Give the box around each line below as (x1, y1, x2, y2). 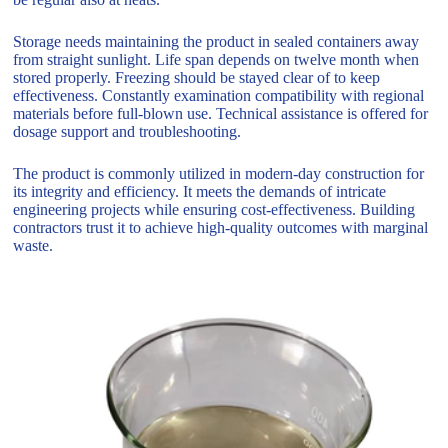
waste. (13, 236, 54, 254)
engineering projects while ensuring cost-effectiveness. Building (13, 200, 416, 218)
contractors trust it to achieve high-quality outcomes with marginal (13, 218, 429, 236)
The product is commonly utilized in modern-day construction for (13, 164, 425, 182)
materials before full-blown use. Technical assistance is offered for (13, 104, 429, 122)
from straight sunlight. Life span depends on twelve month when (13, 50, 420, 68)
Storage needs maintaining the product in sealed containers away (13, 32, 420, 50)
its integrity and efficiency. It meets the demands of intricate (13, 182, 387, 200)
